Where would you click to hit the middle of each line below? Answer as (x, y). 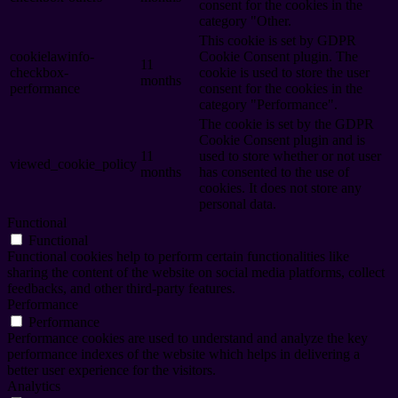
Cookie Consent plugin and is (282, 139)
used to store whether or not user (290, 155)
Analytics (34, 386)
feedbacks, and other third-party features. (121, 288)
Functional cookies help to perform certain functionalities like (178, 256)
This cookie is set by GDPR (278, 40)
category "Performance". (268, 104)
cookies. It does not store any (280, 187)
